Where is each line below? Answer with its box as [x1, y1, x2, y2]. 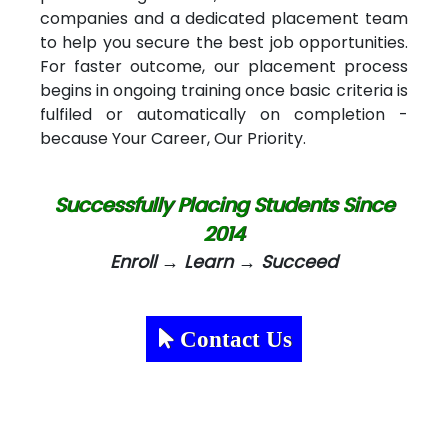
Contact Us [173, 325, 292, 352]
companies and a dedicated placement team [39, 6, 409, 30]
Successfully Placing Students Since [53, 191, 394, 219]
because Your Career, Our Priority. [39, 126, 306, 150]
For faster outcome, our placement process [39, 54, 409, 78]
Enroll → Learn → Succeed [109, 249, 338, 274]
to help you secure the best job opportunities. [39, 30, 409, 54]
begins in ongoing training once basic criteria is [39, 78, 409, 102]
